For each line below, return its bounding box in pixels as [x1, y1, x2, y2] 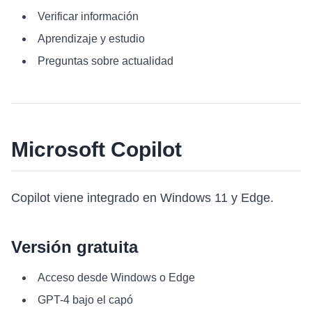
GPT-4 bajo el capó [38, 294, 133, 306]
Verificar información [38, 10, 139, 22]
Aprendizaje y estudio [38, 33, 145, 45]
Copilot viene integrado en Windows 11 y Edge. [11, 191, 274, 205]
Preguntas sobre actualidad [38, 55, 173, 67]
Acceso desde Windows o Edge [38, 272, 195, 283]
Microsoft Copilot [11, 138, 182, 161]
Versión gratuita [11, 237, 138, 256]
